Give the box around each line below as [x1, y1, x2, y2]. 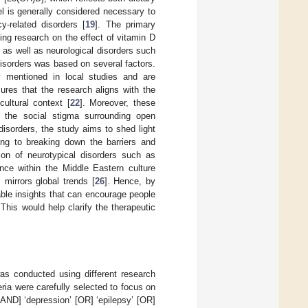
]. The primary [95, 19, 156, 30]
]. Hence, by [104, 175, 155, 186]
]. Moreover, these [79, 97, 156, 108]
